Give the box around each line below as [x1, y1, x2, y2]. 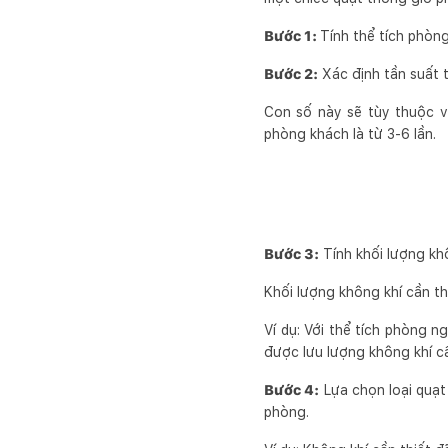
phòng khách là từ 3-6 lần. [264, 126, 440, 142]
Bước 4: [264, 382, 320, 398]
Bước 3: [264, 246, 319, 262]
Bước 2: [264, 66, 318, 82]
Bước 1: [264, 28, 320, 44]
